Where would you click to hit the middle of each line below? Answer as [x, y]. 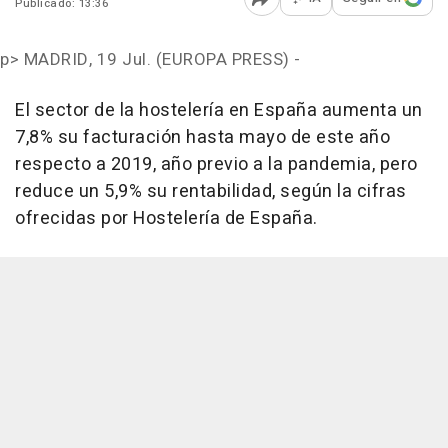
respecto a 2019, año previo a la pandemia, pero [216, 165]
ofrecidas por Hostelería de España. [166, 219]
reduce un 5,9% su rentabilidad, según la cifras [211, 192]
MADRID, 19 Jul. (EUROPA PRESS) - [160, 60]
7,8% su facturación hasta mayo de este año [202, 138]
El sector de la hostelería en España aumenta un [219, 111]
